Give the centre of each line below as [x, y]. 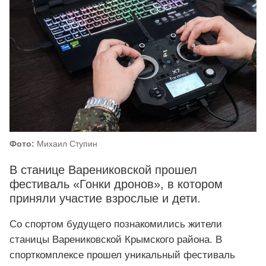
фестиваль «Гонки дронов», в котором [116, 184]
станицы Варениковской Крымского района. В [116, 240]
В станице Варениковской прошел [103, 170]
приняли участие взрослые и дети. [105, 199]
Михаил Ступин [66, 144]
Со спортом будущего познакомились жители [116, 224]
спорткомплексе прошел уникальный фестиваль [122, 255]
